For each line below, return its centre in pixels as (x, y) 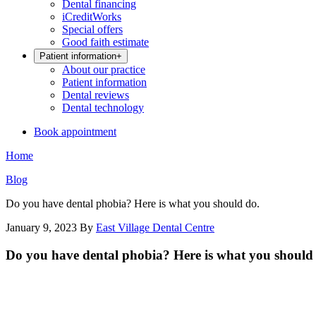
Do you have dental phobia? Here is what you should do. (133, 203)
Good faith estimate (105, 42)
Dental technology (103, 108)
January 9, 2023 (41, 227)
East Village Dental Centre (155, 227)
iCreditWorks (92, 17)
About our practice (104, 69)
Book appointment (75, 132)
